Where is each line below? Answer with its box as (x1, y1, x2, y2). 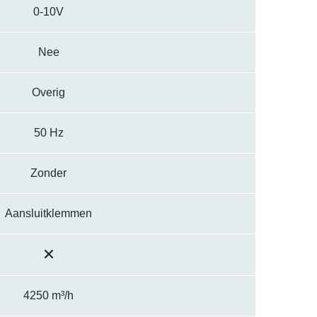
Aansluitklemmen (5, 207, 92, 219)
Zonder (30, 167, 67, 179)
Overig (32, 86, 65, 98)
